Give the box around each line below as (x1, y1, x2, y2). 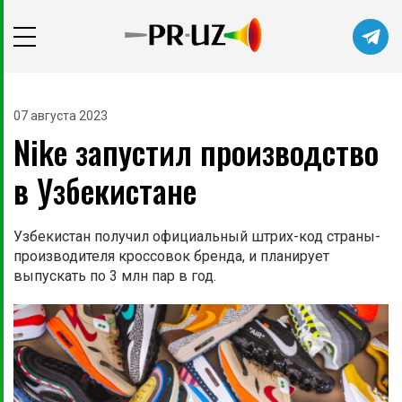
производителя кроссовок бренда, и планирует (13, 248, 329, 266)
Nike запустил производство (13, 127, 379, 176)
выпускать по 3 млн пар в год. (13, 267, 216, 285)
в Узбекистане (13, 166, 197, 214)
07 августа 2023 (13, 109, 108, 124)
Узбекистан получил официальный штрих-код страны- (13, 228, 380, 246)
